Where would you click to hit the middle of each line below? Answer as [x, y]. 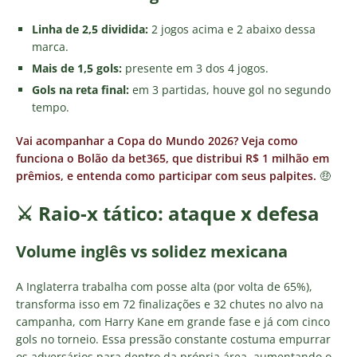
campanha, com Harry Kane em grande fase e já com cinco [173, 322]
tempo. [51, 108]
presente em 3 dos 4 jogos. [195, 69]
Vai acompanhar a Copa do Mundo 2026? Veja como [157, 141]
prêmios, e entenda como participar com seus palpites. [166, 176]
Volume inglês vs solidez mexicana [152, 252]
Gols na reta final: [80, 90]
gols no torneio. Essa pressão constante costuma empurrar [173, 339]
